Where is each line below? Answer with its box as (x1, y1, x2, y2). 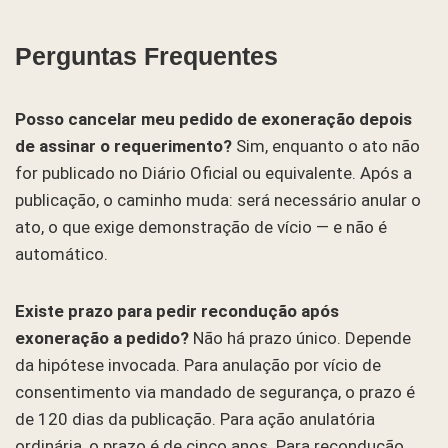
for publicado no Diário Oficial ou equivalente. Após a (15, 162, 412, 183)
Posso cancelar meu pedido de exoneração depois (15, 108, 412, 129)
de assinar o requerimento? (15, 135, 232, 156)
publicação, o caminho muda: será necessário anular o (15, 189, 421, 210)
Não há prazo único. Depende (189, 327, 411, 348)
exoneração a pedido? (15, 327, 189, 348)
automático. (15, 243, 108, 264)
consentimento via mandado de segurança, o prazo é (15, 381, 415, 402)
